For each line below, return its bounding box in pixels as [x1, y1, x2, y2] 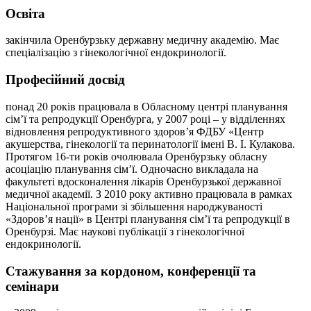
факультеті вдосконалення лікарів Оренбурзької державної [6, 175, 281, 187]
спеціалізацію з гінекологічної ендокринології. [6, 47, 226, 59]
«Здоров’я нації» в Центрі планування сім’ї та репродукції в [6, 212, 290, 225]
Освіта [6, 6, 45, 21]
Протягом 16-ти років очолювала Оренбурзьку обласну [6, 150, 267, 162]
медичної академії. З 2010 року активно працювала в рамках [6, 187, 292, 200]
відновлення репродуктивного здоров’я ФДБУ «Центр [6, 125, 264, 137]
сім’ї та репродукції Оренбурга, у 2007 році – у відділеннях [6, 112, 285, 125]
